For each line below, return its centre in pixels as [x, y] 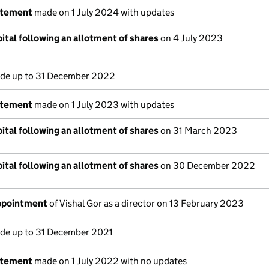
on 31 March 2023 [198, 131]
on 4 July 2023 [191, 38]
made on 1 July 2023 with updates [103, 105]
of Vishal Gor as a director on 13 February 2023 [146, 203]
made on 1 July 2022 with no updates [110, 261]
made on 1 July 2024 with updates [103, 12]
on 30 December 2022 [207, 165]
